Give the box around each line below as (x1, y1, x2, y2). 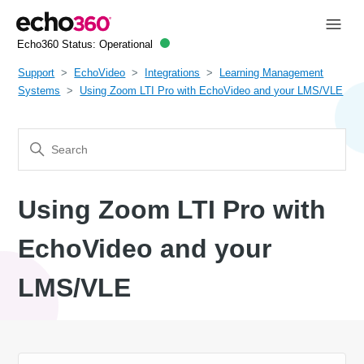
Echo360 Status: (16, 38, 99, 51)
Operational (98, 38, 153, 51)
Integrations (145, 66, 201, 79)
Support (18, 66, 55, 79)
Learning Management (219, 66, 324, 79)
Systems (18, 84, 61, 97)
